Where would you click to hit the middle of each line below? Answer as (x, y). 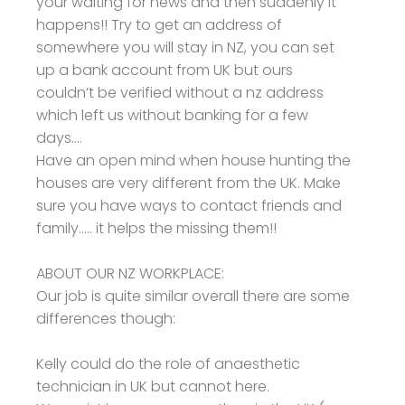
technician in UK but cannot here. (153, 386)
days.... (59, 137)
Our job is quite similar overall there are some (193, 296)
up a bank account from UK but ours (165, 70)
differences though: (106, 318)
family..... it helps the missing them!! (156, 228)
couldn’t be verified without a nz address (180, 92)
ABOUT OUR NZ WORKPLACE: (130, 273)
